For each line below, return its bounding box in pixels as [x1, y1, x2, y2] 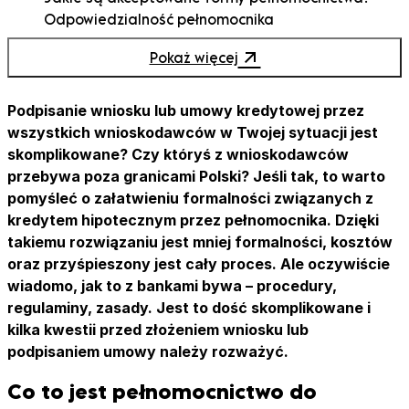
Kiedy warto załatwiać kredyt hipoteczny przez [44, 120, 372, 137]
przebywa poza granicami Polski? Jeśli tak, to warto [7, 166, 385, 185]
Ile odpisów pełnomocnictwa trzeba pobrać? [44, 98, 351, 115]
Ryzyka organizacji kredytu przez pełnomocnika [44, 185, 372, 203]
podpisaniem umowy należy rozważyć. [7, 341, 288, 361]
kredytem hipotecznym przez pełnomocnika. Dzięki [7, 210, 379, 229]
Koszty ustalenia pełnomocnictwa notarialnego [44, 76, 374, 93]
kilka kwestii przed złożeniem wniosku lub [7, 320, 309, 339]
